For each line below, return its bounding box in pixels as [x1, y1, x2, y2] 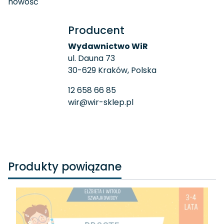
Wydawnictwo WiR [67, 40, 148, 52]
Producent [67, 23, 124, 37]
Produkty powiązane [8, 159, 121, 174]
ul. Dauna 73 [67, 52, 115, 64]
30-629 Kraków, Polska [67, 64, 156, 76]
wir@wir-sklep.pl [67, 96, 133, 108]
